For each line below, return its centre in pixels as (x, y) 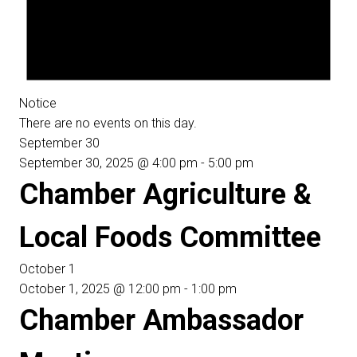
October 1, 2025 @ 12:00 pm (100, 288)
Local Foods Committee (170, 237)
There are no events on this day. (108, 123)
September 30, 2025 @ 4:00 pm (108, 163)
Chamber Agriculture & (165, 194)
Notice (38, 103)
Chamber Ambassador (161, 320)
